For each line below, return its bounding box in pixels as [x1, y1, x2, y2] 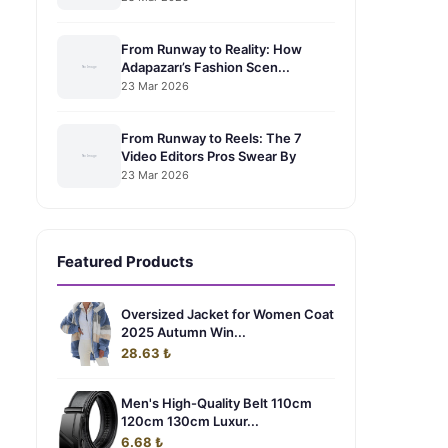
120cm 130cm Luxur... [121, 413, 259, 429]
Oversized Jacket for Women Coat [121, 306, 334, 322]
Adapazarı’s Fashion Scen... [121, 58, 290, 75]
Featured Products [57, 252, 193, 271]
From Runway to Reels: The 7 [121, 129, 302, 146]
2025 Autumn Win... [121, 324, 246, 340]
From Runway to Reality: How [121, 40, 302, 57]
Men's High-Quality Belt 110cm [121, 395, 312, 411]
